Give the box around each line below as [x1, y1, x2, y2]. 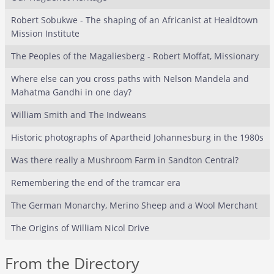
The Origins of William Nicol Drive [10, 222, 149, 234]
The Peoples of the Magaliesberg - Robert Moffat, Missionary [10, 50, 259, 62]
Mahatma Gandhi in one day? [10, 86, 131, 98]
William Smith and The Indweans [10, 109, 146, 120]
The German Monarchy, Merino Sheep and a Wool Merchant [10, 199, 257, 211]
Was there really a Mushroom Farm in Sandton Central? [10, 154, 239, 166]
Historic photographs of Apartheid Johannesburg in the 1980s [10, 131, 264, 143]
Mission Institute [10, 28, 80, 39]
